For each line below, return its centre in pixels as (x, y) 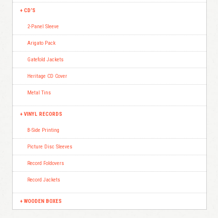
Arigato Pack (41, 43)
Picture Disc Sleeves (50, 147)
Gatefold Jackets (45, 60)
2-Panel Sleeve (43, 27)
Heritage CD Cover (47, 76)
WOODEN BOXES (43, 201)
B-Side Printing (43, 130)
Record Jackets (44, 180)
